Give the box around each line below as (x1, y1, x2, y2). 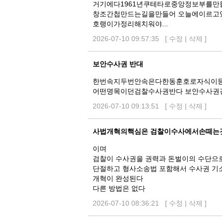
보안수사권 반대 (93, 60, 143, 68)
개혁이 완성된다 (93, 174, 143, 182)
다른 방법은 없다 (93, 184, 145, 192)
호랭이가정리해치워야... (93, 20, 168, 28)
